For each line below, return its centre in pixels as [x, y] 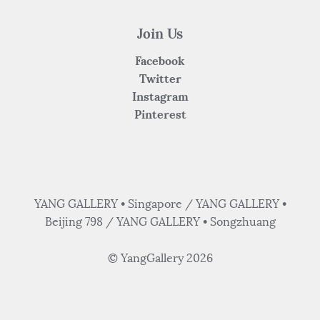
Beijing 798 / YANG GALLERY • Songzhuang [160, 222]
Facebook [160, 61]
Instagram [160, 97]
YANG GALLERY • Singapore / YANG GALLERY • [160, 204]
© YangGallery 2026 [160, 259]
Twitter [160, 79]
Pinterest [160, 115]
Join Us [160, 34]
